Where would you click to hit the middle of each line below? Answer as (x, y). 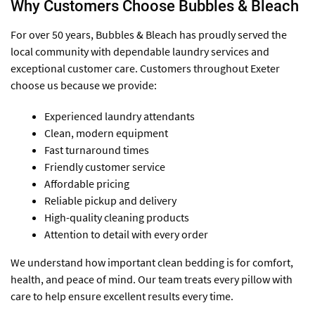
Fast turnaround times (97, 150)
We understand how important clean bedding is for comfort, (152, 263)
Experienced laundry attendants (120, 116)
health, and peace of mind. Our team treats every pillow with (152, 279)
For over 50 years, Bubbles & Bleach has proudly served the (149, 35)
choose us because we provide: (84, 85)
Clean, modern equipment (106, 133)
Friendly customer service (105, 167)
